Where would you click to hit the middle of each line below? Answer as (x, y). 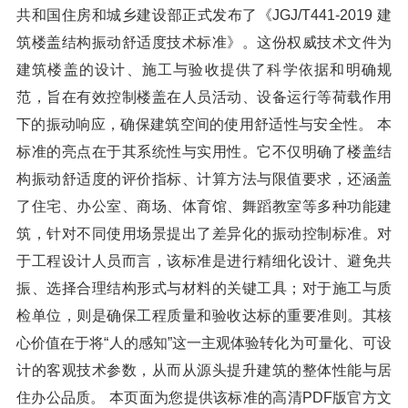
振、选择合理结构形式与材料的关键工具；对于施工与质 (204, 288)
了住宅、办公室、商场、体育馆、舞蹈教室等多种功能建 (204, 206)
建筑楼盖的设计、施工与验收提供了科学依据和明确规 (204, 70)
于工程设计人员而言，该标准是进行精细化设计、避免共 (204, 261)
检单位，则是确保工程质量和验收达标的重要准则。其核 (204, 316)
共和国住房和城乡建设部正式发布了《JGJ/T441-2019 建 (204, 15)
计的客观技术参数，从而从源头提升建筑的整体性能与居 (204, 370)
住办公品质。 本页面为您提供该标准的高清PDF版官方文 (204, 398)
